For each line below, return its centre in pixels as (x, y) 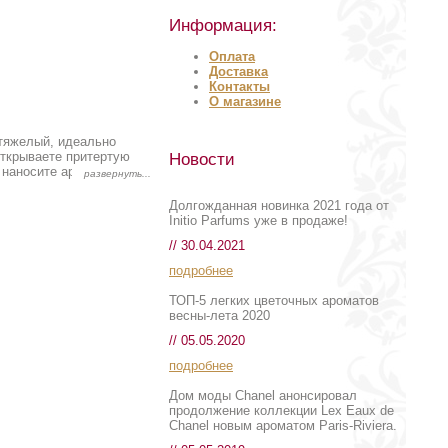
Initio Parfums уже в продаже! (258, 220)
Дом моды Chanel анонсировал (263, 395)
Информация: (223, 25)
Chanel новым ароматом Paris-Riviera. (283, 425)
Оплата (232, 56)
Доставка (238, 71)
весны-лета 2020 (219, 315)
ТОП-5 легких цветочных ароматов (274, 300)
